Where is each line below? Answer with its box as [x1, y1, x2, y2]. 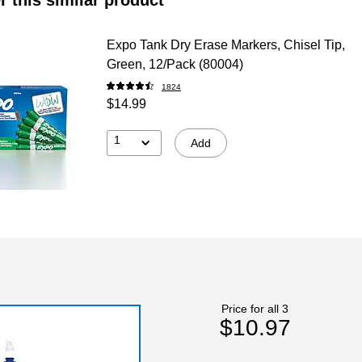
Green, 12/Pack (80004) [106, 57, 243, 71]
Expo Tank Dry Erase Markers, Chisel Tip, [106, 37, 345, 52]
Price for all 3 [221, 301, 289, 315]
